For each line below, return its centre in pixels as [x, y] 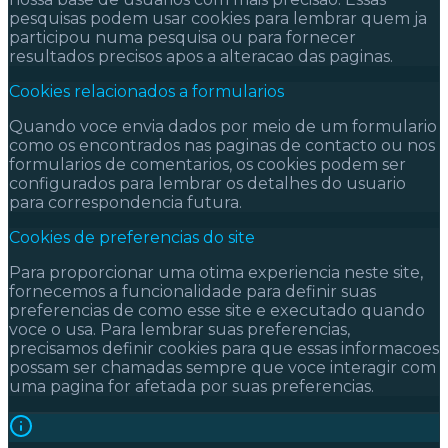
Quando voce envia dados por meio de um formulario [223, 126]
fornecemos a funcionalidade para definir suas [192, 291]
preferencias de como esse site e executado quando [217, 310]
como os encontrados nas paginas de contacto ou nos [222, 145]
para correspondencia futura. [125, 202]
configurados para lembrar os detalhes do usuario [207, 183]
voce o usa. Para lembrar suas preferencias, [179, 329]
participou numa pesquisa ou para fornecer [182, 37]
